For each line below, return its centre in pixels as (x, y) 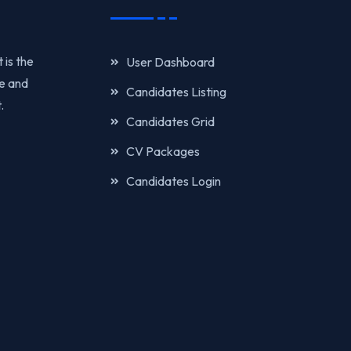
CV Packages (163, 151)
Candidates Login (174, 181)
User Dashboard (170, 62)
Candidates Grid (170, 121)
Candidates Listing (176, 92)
